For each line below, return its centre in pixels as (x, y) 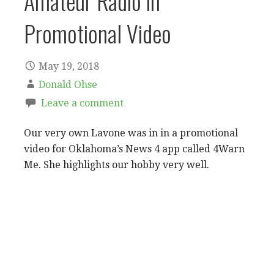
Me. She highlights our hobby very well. (117, 165)
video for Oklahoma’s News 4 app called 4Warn (134, 149)
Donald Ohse (68, 84)
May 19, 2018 (69, 66)
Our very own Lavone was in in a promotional (131, 133)
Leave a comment (82, 103)
